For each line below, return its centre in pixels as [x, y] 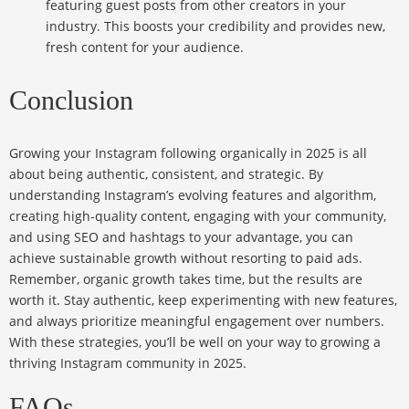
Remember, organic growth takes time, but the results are [186, 279]
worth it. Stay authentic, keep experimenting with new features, [203, 300]
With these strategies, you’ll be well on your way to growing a [195, 342]
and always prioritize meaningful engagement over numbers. [197, 321]
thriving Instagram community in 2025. [128, 363]
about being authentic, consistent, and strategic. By [166, 174]
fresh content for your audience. [145, 47]
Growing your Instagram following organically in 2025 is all [188, 153]
